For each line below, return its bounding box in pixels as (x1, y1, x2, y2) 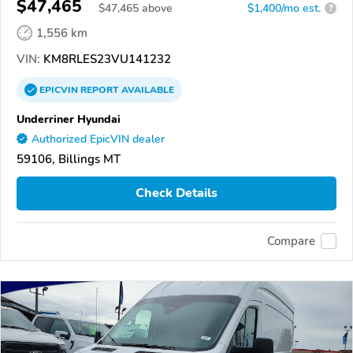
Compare (267, 233, 315, 250)
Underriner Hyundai (17, 110, 121, 127)
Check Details (136, 184, 217, 203)
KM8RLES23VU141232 (40, 50, 171, 67)
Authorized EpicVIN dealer (32, 131, 165, 147)
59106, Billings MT (17, 150, 121, 167)
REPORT (80, 83, 119, 96)
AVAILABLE (119, 83, 174, 96)
